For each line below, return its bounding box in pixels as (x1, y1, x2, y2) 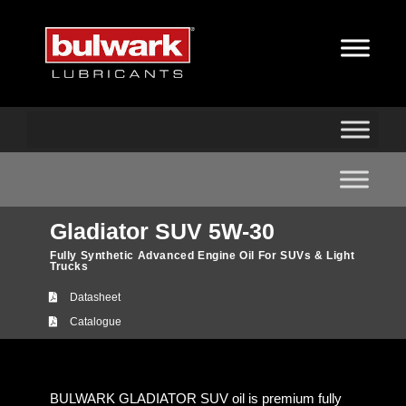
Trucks (50, 260, 89, 274)
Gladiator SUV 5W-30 (50, 218, 275, 245)
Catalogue (70, 315, 121, 329)
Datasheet (70, 291, 121, 304)
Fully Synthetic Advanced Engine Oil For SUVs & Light (50, 249, 355, 263)
